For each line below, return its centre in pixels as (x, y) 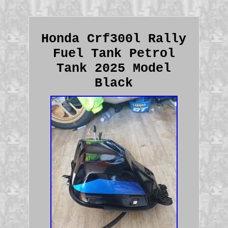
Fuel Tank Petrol (114, 53)
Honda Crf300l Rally (114, 39)
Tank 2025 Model (114, 68)
